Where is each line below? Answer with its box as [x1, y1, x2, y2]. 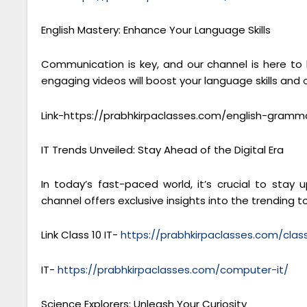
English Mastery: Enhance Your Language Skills [41, 23, 271, 38]
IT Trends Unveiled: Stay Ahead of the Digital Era [41, 142, 284, 157]
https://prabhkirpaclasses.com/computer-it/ [58, 262, 288, 277]
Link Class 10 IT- [41, 228, 121, 243]
